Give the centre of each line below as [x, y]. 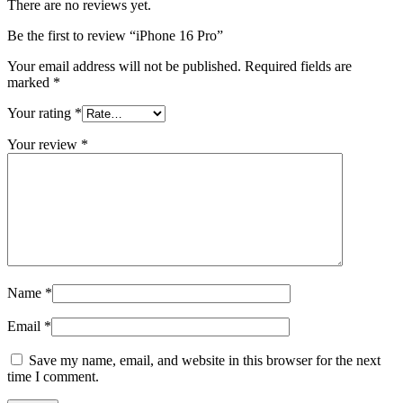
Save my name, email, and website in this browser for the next [205, 361]
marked [30, 83]
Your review [44, 145]
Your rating [41, 113]
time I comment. [53, 377]
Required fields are [298, 67]
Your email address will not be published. [124, 67]
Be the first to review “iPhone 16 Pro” [115, 36]
